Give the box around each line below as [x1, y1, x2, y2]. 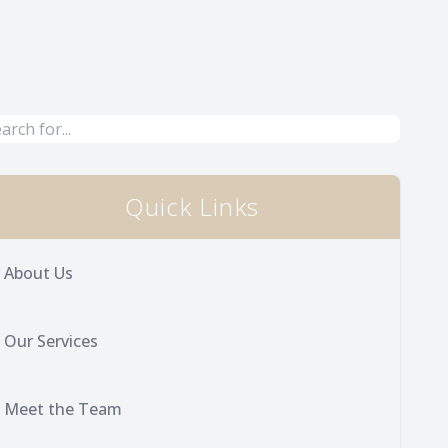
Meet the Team [4, 398, 122, 420]
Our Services [4, 330, 98, 352]
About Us [4, 262, 73, 284]
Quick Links [124, 190, 260, 223]
